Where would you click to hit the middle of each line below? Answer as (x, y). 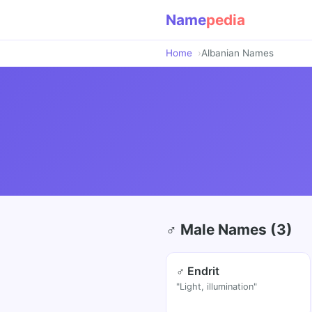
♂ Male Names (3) (229, 229)
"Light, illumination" (217, 287)
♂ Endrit (198, 271)
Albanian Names (237, 53)
